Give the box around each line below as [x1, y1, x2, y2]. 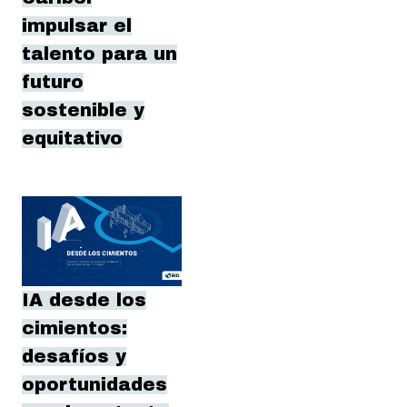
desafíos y [22, 347, 126, 367]
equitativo [22, 129, 123, 149]
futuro [22, 73, 84, 93]
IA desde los [22, 291, 146, 311]
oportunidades [22, 375, 167, 395]
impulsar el [22, 16, 132, 36]
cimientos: [22, 319, 127, 339]
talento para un [22, 45, 177, 65]
